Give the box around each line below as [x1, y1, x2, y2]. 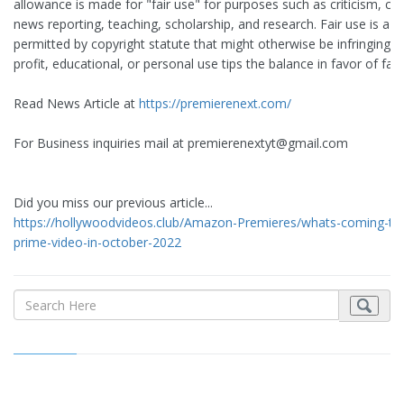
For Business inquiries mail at [14, 134, 188, 152]
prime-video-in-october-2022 [14, 234, 181, 252]
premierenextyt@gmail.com [188, 134, 348, 152]
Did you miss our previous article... [14, 194, 213, 212]
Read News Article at [14, 95, 139, 113]
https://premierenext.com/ [139, 95, 291, 113]
